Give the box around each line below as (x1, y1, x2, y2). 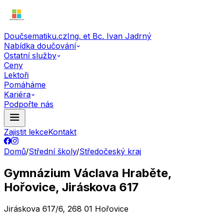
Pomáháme (4, 80, 46, 90)
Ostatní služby (4, 51, 56, 60)
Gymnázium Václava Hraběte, (4, 165, 171, 180)
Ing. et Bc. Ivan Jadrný (67, 31, 151, 41)
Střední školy (29, 146, 76, 156)
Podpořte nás (4, 99, 54, 109)
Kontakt (48, 127, 76, 137)
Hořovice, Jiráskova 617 (4, 180, 139, 194)
